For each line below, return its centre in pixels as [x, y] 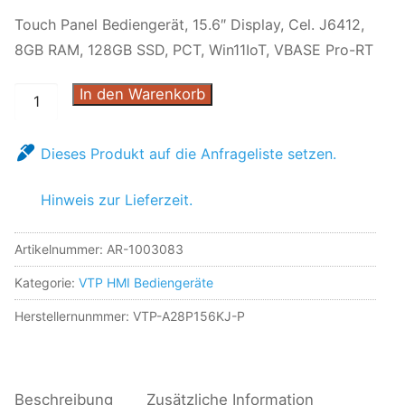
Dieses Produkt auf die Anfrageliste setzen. [188, 153]
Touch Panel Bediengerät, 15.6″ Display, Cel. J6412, [189, 24]
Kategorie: [47, 283]
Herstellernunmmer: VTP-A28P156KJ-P [130, 316]
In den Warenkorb [142, 94]
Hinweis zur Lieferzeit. [117, 199]
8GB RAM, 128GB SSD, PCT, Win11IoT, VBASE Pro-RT [194, 49]
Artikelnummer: [61, 250]
